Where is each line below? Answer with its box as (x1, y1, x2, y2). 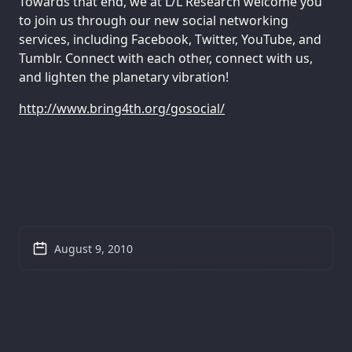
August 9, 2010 (54, 240, 133, 256)
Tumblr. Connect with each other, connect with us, (19, 49, 313, 68)
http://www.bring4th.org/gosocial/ (19, 100, 225, 117)
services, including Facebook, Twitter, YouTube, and (19, 31, 321, 49)
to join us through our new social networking (19, 12, 288, 30)
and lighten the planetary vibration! (19, 68, 229, 86)
